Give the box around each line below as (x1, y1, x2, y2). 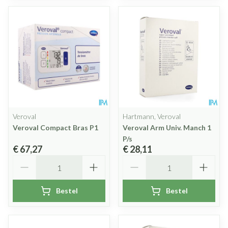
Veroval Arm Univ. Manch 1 (123, 123, 211, 132)
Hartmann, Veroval (123, 112, 181, 121)
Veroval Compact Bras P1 (13, 123, 98, 132)
